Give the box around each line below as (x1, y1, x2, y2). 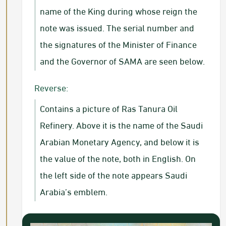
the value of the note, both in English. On (40, 149, 196, 166)
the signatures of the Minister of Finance (40, 35, 197, 52)
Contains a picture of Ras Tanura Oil (40, 99, 178, 117)
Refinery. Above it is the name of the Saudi (40, 116, 203, 133)
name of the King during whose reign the (40, 2, 197, 19)
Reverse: (34, 79, 68, 96)
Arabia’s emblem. (40, 183, 107, 200)
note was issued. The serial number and (40, 19, 194, 36)
